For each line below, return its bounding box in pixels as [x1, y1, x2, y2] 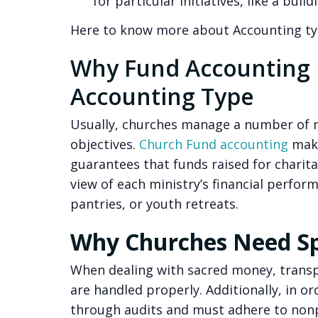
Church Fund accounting [138, 136, 288, 153]
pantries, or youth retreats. [70, 195, 238, 213]
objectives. [70, 136, 139, 153]
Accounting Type [70, 81, 254, 112]
